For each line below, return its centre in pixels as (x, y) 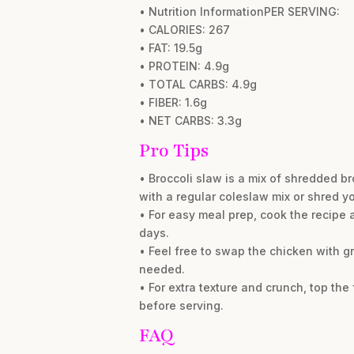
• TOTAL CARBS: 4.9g (198, 85)
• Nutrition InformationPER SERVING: (239, 12)
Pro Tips (173, 151)
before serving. (181, 306)
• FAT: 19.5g (170, 48)
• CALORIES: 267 (184, 30)
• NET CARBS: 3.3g (190, 121)
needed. (162, 269)
